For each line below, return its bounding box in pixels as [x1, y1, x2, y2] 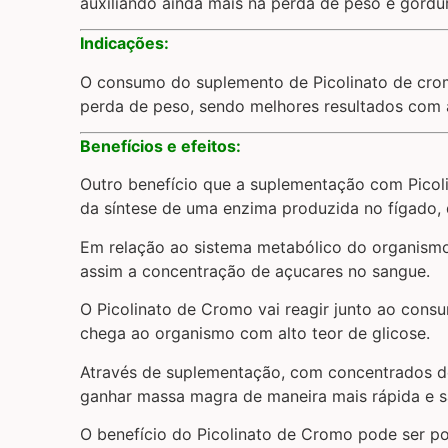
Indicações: [80, 33, 169, 54]
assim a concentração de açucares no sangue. [80, 260, 430, 281]
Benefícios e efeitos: [80, 136, 241, 157]
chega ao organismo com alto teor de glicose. [80, 323, 430, 344]
